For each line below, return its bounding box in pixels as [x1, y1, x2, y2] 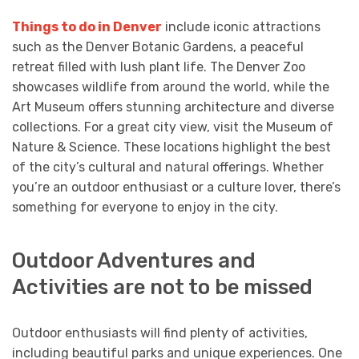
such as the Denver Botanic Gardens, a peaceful [12, 38, 304, 54]
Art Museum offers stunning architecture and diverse [12, 99, 334, 115]
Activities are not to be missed [12, 275, 313, 300]
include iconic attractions [162, 18, 321, 34]
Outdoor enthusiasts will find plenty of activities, [12, 325, 308, 341]
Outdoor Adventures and [12, 248, 256, 273]
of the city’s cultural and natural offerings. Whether [12, 159, 324, 175]
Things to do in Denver [12, 18, 162, 34]
